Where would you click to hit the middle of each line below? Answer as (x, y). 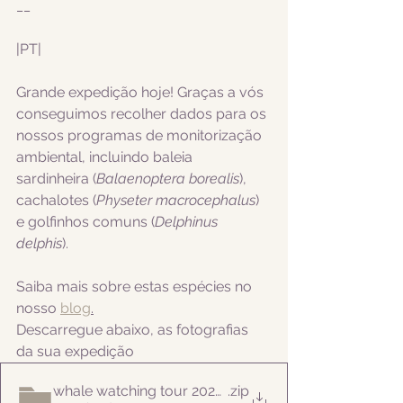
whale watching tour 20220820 (154, 390)
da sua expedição (75, 351)
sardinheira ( (56, 179)
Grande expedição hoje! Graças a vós (142, 92)
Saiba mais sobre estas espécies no (136, 287)
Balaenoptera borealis (168, 179)
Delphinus (188, 222)
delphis (39, 243)
